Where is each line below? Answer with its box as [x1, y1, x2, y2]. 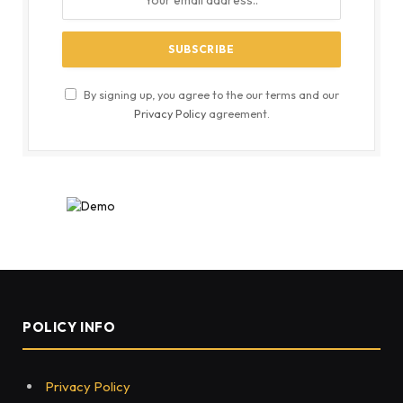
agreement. [205, 106, 270, 121]
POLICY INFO [22, 318, 116, 336]
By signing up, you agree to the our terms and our [80, 87, 339, 103]
